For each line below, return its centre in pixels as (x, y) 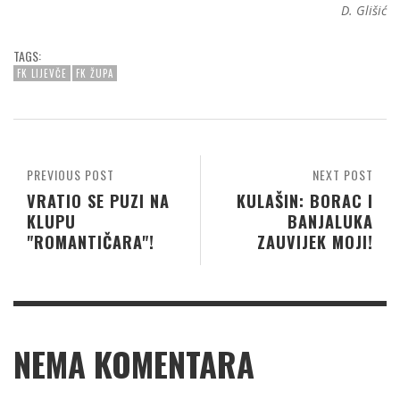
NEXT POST (343, 175)
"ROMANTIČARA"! (91, 242)
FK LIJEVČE (42, 74)
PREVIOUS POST (71, 175)
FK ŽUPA (95, 74)
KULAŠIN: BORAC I (305, 201)
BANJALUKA (330, 221)
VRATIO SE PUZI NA (98, 201)
